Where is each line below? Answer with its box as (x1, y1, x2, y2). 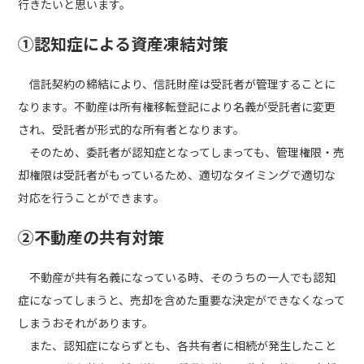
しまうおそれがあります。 (18, 314, 154, 331)
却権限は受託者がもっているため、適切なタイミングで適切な (18, 167, 336, 183)
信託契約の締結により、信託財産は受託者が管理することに (18, 76, 336, 92)
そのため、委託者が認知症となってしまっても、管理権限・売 (18, 144, 345, 160)
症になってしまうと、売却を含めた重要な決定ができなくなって (18, 292, 346, 308)
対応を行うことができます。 (18, 189, 166, 206)
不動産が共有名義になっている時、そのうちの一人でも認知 (29, 269, 336, 285)
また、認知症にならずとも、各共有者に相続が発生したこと (18, 337, 337, 353)
